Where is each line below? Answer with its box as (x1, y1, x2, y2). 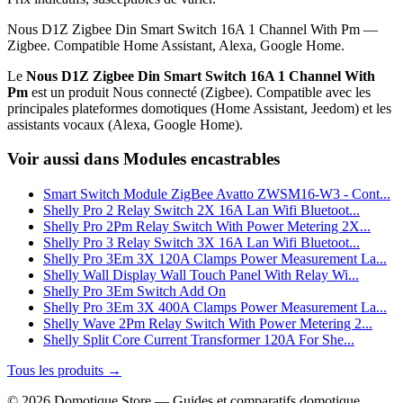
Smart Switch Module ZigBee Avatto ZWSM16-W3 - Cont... (43, 186, 390, 202)
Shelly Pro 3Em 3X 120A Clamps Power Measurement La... (43, 251, 387, 267)
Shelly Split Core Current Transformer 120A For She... (43, 332, 354, 348)
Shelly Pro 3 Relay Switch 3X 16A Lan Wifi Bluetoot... (43, 235, 360, 251)
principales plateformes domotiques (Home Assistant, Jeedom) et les (7, 100, 391, 116)
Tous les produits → (7, 363, 121, 379)
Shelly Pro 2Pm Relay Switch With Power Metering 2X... (43, 219, 371, 235)
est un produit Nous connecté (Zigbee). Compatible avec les (28, 84, 371, 100)
